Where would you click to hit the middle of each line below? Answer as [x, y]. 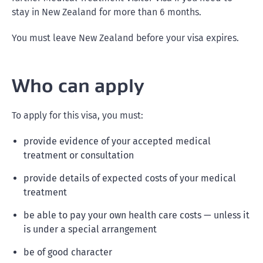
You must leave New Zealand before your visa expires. [127, 38]
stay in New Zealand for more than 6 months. [107, 12]
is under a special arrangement [90, 229]
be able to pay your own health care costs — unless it [136, 215]
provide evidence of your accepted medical [117, 141]
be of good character [68, 252]
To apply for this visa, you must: [77, 115]
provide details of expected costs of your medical [130, 178]
